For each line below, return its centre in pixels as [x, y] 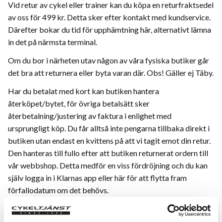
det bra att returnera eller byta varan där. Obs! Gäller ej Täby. [111, 73]
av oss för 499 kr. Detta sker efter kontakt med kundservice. [109, 17]
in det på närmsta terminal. [53, 42]
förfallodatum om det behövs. [58, 190]
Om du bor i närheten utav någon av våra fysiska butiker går [109, 60]
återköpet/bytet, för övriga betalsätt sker [79, 104]
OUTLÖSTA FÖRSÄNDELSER [61, 209]
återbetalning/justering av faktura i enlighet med [90, 116]
